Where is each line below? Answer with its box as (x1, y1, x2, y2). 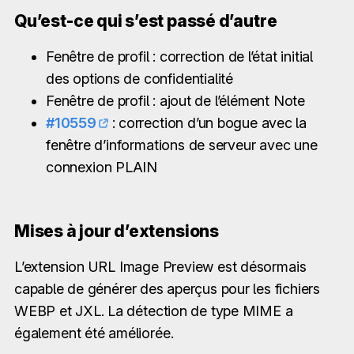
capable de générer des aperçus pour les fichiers (14, 280, 321, 297)
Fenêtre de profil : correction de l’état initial (46, 47, 314, 65)
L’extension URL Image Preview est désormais (14, 258, 307, 275)
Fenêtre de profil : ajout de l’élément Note (46, 92, 305, 109)
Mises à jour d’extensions (14, 220, 219, 241)
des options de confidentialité (46, 70, 234, 87)
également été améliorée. (14, 324, 174, 341)
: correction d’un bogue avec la (107, 114, 307, 131)
